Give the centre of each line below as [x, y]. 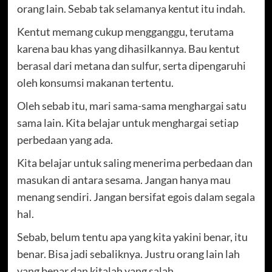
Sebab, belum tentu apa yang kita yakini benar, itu [132, 236]
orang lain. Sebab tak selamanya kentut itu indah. [131, 8]
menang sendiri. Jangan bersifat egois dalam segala [136, 196]
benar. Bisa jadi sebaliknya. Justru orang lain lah [128, 253]
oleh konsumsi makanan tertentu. [95, 82]
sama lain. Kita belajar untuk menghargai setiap [127, 122]
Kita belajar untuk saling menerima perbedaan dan [134, 162]
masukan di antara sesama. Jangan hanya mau [124, 179]
